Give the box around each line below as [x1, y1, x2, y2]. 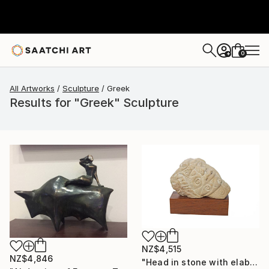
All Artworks [10, 83, 55, 93]
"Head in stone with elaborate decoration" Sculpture [249, 256, 258, 267]
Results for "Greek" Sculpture [10, 95, 179, 110]
